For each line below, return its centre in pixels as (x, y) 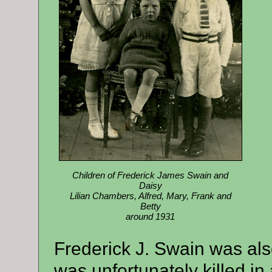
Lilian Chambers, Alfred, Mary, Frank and (150, 195)
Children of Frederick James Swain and (150, 175)
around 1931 (150, 216)
